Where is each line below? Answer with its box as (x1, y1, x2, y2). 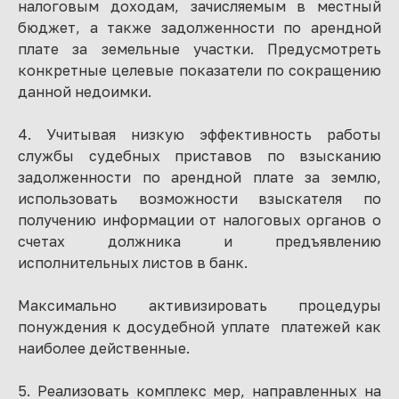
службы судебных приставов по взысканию (18, 147, 381, 165)
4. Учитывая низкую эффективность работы (18, 126, 381, 143)
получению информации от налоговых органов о (18, 211, 381, 229)
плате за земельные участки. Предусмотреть (18, 40, 381, 58)
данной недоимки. (18, 83, 151, 101)
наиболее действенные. (18, 339, 190, 357)
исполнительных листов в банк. (18, 254, 248, 272)
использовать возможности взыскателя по (18, 190, 381, 208)
